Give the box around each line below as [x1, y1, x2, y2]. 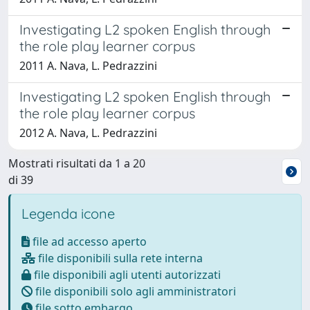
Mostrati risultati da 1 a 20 [8, 156, 145, 171]
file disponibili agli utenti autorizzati [31, 267, 221, 282]
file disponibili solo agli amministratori [33, 284, 236, 299]
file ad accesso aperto [30, 234, 147, 249]
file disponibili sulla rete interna [35, 250, 203, 266]
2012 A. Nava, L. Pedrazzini [19, 125, 157, 140]
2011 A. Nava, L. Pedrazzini [19, 58, 157, 73]
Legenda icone [21, 205, 115, 222]
